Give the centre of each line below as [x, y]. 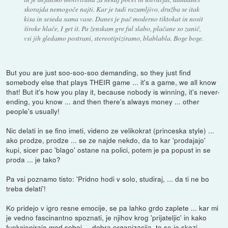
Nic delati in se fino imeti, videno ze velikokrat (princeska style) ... [110, 130]
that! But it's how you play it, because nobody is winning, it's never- [113, 91]
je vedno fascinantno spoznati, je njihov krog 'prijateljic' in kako [107, 217]
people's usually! [33, 111]
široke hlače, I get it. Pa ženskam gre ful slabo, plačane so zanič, [112, 28]
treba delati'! [26, 188]
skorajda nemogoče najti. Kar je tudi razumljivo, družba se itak [111, 9]
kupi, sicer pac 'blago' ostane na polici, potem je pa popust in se [109, 149]
